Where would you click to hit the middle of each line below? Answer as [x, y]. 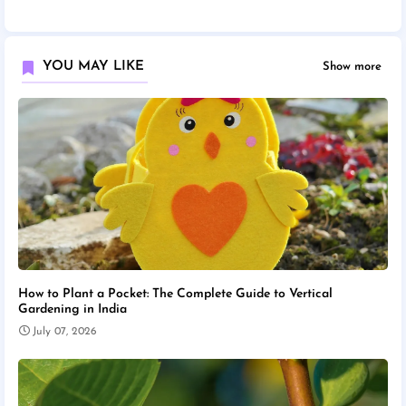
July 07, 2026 [65, 331]
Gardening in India [72, 309]
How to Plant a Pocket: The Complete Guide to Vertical [175, 294]
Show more [352, 67]
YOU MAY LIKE [93, 66]
